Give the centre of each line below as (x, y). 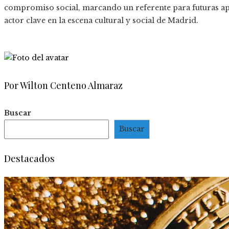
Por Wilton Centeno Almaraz (63, 86)
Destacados (29, 158)
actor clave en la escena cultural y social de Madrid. (101, 21)
